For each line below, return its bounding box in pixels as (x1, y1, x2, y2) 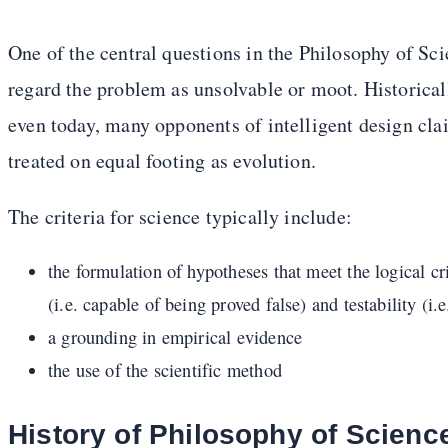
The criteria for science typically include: (8, 202, 352, 230)
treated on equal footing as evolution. (8, 146, 316, 174)
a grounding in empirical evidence (48, 324, 303, 349)
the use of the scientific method (48, 357, 282, 382)
